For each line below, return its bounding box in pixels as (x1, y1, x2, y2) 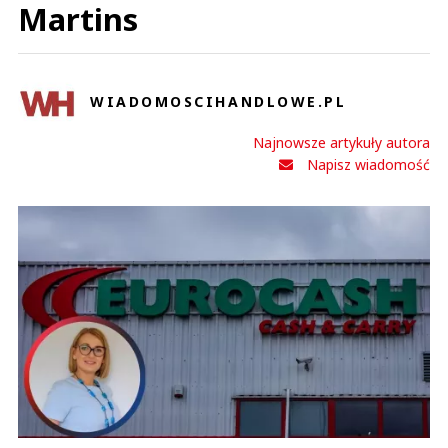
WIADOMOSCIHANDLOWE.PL (90, 92, 347, 112)
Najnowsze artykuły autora (253, 133, 430, 153)
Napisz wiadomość (307, 155, 430, 175)
